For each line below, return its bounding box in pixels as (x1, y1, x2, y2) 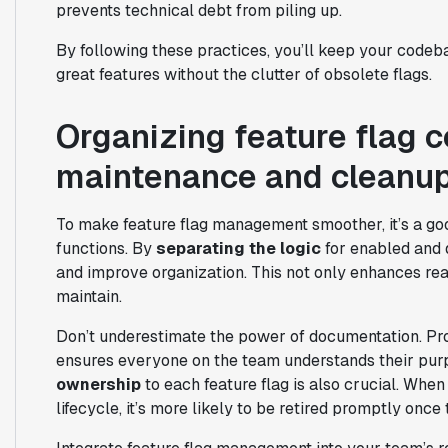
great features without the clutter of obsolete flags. (55, 63, 432, 85)
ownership (55, 373, 141, 395)
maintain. (55, 285, 122, 307)
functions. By (55, 237, 156, 259)
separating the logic (155, 237, 321, 259)
